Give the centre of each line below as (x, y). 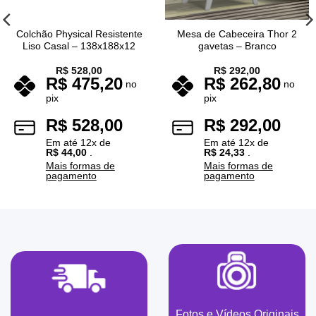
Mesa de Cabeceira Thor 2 (237, 34)
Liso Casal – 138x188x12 (79, 46)
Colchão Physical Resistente (79, 34)
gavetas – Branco (237, 46)
